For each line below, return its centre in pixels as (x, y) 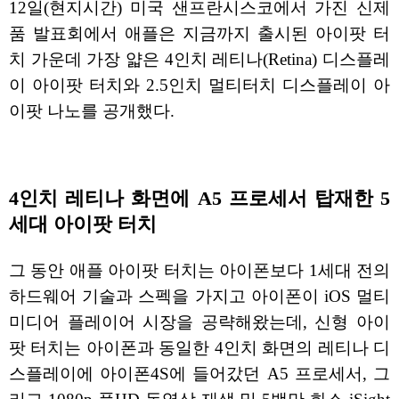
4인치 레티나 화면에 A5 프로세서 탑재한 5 (199, 198)
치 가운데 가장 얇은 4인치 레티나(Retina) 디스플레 (199, 60)
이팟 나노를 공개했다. (92, 111)
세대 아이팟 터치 (83, 224)
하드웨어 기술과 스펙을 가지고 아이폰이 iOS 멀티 (199, 296)
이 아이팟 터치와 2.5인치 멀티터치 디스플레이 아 (199, 85)
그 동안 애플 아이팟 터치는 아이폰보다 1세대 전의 (199, 270)
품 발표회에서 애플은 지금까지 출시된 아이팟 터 (199, 34)
